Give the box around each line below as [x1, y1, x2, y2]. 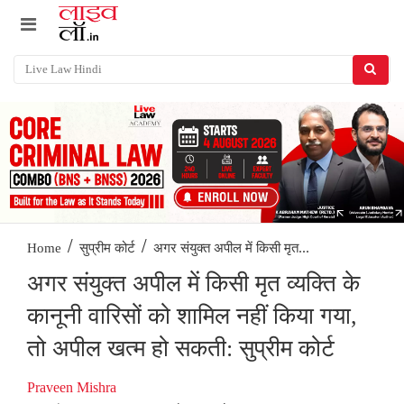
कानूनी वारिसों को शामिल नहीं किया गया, [27, 303, 357, 330]
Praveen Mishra [27, 380, 116, 396]
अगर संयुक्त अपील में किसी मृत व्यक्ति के [27, 271, 360, 298]
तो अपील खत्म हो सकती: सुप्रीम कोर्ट [27, 335, 335, 363]
